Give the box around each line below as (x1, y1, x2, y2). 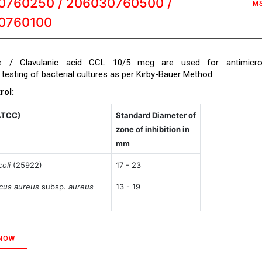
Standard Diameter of (115, 111, 196, 120)
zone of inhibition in (115, 125, 189, 134)
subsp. (39, 182, 68, 191)
